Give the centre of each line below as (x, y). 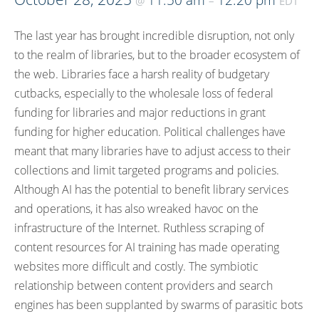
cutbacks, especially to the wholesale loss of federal (144, 93)
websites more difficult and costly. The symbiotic (136, 266)
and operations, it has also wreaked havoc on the (136, 209)
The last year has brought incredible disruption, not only (154, 36)
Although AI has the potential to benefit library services (151, 189)
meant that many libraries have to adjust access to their (152, 151)
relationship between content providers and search (143, 286)
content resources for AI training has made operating (147, 247)
